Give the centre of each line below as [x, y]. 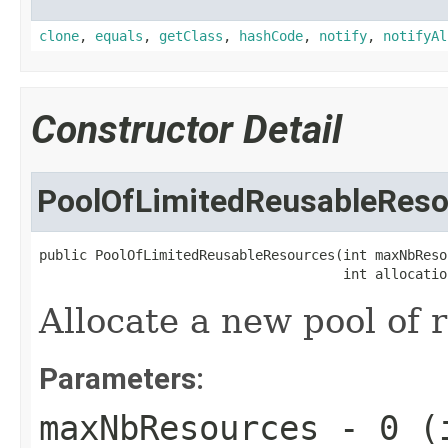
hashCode [271, 36]
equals [119, 36]
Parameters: [121, 379]
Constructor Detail [186, 130]
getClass [191, 36]
